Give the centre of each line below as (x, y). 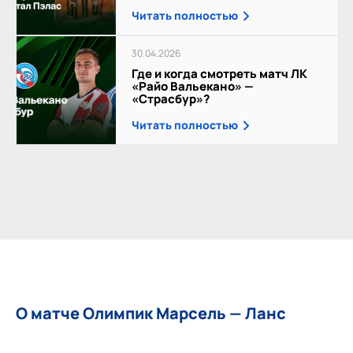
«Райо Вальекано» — (193, 86)
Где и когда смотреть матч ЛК (220, 73)
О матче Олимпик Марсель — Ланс (151, 313)
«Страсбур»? (171, 98)
